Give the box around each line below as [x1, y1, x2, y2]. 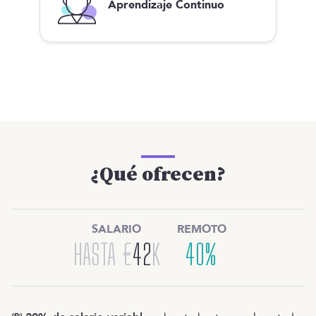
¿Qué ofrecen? [90, 162, 226, 188]
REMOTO [176, 221, 226, 238]
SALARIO [92, 221, 141, 238]
